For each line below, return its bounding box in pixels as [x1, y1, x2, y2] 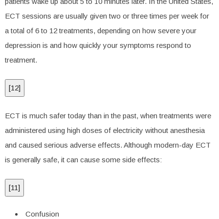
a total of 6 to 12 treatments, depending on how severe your [5, 26, 197, 35]
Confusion [25, 210, 59, 218]
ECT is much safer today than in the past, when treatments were [5, 111, 211, 120]
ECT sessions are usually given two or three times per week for [5, 12, 209, 20]
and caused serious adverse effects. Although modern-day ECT [5, 141, 211, 149]
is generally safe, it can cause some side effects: [5, 155, 162, 164]
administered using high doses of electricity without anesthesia [5, 126, 205, 134]
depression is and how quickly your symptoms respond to [5, 41, 191, 49]
